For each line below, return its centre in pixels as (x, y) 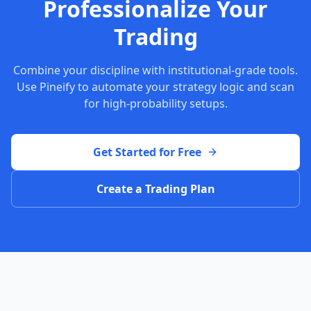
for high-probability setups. (155, 103)
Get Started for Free (147, 152)
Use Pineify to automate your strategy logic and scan (155, 87)
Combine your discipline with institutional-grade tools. (155, 70)
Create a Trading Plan (155, 189)
